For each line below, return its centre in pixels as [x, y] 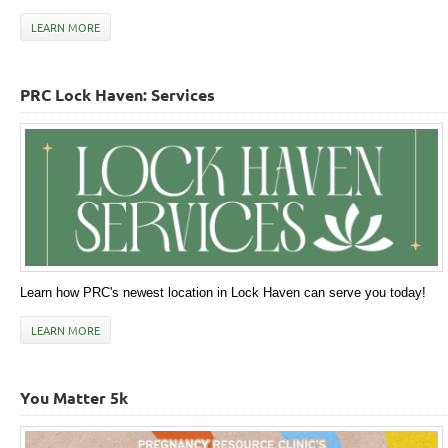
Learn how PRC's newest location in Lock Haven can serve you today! [223, 292]
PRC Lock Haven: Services [117, 95]
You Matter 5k [74, 397]
